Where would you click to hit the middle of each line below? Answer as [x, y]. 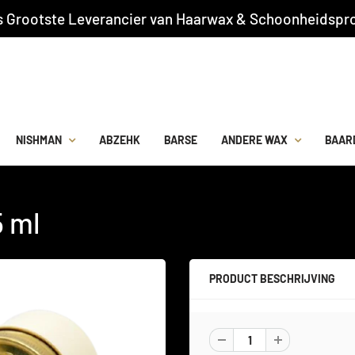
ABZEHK [120, 140]
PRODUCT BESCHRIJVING [272, 279]
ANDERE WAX [254, 140]
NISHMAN [39, 140]
